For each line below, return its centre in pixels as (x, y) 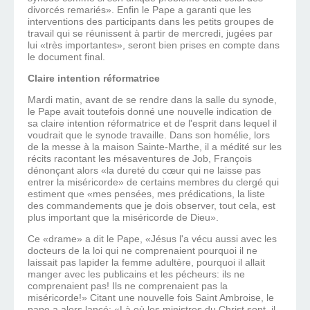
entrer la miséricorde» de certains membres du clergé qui (153, 182)
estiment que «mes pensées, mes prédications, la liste (146, 194)
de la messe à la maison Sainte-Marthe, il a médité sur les (155, 147)
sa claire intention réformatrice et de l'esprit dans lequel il (152, 124)
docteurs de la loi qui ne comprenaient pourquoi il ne (143, 251)
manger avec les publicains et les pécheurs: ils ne (136, 274)
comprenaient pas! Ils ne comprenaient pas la (128, 286)
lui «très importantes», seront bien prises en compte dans (154, 45)
